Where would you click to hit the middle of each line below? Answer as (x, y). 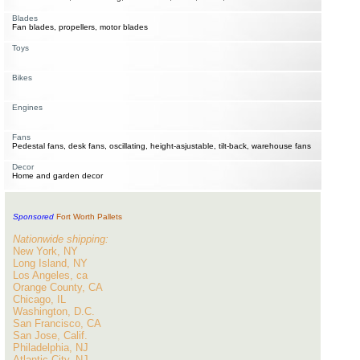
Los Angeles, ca (50, 275)
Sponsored (35, 217)
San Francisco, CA (57, 323)
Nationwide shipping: (61, 239)
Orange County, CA (58, 287)
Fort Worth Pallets (89, 217)
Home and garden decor (57, 176)
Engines (27, 107)
